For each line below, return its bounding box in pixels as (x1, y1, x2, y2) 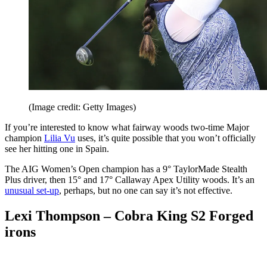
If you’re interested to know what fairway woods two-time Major (5, 122, 249, 132)
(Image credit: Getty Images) (29, 101, 136, 112)
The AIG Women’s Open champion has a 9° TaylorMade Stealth (5, 163, 247, 174)
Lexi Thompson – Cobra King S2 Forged (5, 207, 253, 223)
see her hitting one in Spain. (5, 143, 109, 154)
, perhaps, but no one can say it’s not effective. (59, 185, 232, 195)
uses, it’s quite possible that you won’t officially (75, 132, 256, 143)
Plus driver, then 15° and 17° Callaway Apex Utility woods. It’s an (5, 174, 254, 185)
